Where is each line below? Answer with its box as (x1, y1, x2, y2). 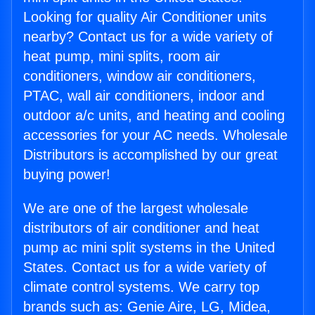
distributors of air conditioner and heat (23, 220, 259, 236)
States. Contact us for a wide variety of (23, 259, 266, 276)
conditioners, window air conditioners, (23, 68, 256, 84)
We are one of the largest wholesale (23, 200, 248, 217)
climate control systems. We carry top (23, 279, 259, 295)
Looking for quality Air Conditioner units (23, 9, 266, 25)
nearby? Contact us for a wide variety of (23, 29, 273, 45)
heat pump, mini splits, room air (23, 49, 220, 65)
